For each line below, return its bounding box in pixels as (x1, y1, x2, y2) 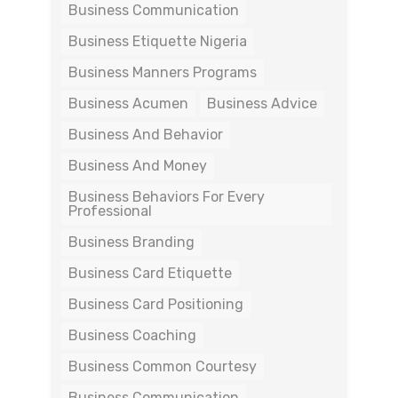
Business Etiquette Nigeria (68, 33, 247, 50)
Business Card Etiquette (68, 265, 232, 282)
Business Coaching (68, 327, 196, 344)
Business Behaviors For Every (68, 188, 265, 205)
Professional (68, 203, 152, 219)
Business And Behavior (68, 126, 223, 143)
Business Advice (207, 95, 317, 112)
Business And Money (68, 157, 207, 174)
